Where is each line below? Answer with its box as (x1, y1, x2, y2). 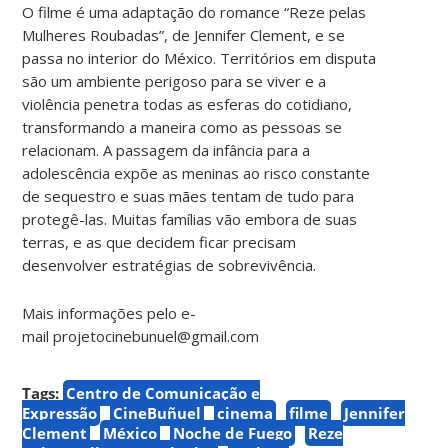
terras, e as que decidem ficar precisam (22, 231, 297, 252)
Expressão (22, 402, 98, 423)
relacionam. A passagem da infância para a (22, 139, 311, 160)
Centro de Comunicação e (66, 382, 261, 403)
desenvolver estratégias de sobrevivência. (22, 254, 317, 275)
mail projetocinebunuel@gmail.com (22, 325, 260, 346)
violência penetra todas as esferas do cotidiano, (22, 93, 353, 114)
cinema (217, 402, 274, 423)
